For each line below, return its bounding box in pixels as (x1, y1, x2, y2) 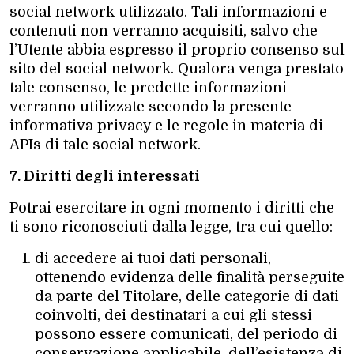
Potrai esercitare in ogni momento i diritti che (9, 199, 334, 216)
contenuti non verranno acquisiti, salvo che (9, 22, 318, 39)
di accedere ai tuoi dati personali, (35, 250, 271, 266)
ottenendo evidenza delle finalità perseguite (35, 269, 345, 285)
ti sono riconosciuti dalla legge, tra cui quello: (9, 218, 333, 235)
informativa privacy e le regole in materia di (9, 117, 323, 134)
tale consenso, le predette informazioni (9, 79, 287, 96)
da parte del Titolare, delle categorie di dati (35, 288, 339, 304)
